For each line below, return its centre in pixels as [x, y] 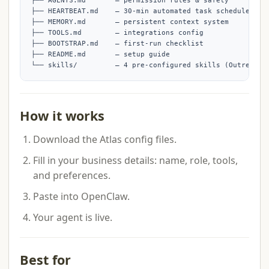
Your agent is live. [73, 217]
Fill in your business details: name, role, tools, [135, 160]
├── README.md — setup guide [101, 54]
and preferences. [72, 175]
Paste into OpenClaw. [81, 196]
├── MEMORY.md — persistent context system [130, 22]
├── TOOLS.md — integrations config [117, 33]
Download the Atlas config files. [105, 139]
